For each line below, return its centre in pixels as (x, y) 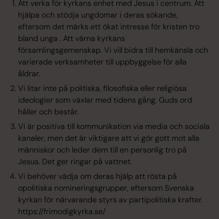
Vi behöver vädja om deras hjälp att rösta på (98, 176)
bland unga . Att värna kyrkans (72, 38)
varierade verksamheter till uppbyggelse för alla (103, 62)
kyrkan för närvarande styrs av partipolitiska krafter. (111, 199)
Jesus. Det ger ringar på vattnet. (75, 161)
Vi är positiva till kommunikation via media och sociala (114, 126)
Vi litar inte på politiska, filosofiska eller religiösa (103, 88)
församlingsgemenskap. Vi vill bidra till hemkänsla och (113, 50)
